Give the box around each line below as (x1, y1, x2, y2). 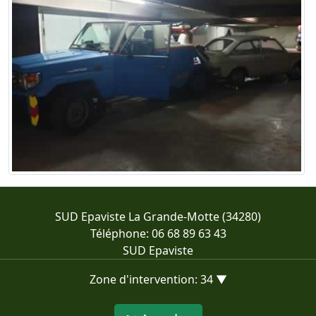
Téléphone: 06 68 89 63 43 (90, 225, 226, 241)
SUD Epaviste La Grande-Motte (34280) (55, 208, 261, 224)
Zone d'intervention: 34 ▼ (89, 271, 227, 287)
